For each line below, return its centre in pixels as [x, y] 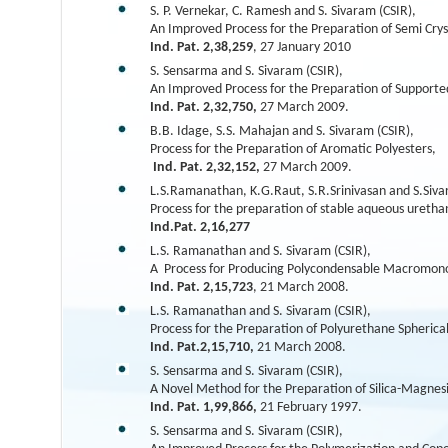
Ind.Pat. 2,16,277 [199, 227]
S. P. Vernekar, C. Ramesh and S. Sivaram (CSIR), [282, 11]
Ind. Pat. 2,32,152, [206, 167]
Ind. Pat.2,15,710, [203, 347]
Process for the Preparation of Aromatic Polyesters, [292, 149]
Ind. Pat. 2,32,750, [204, 107]
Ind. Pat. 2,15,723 [201, 287]
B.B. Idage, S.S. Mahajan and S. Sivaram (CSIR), [281, 131]
